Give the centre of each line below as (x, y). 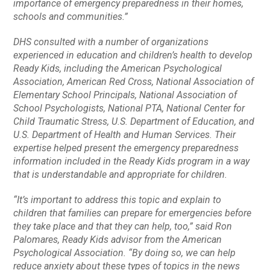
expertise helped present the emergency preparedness (126, 148)
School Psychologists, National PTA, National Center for (129, 108)
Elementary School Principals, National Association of (125, 95)
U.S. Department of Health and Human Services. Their (125, 134)
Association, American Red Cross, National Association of (134, 81)
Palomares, (38, 239)
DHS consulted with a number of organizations (111, 42)
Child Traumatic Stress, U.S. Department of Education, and (134, 121)
